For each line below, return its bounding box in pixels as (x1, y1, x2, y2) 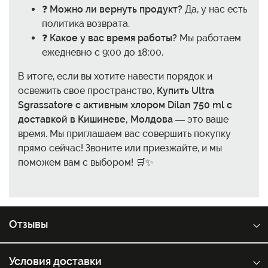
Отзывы (9, 217, 48, 230)
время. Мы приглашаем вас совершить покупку (18, 127, 231, 139)
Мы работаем (177, 32, 241, 44)
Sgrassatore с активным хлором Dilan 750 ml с (18, 99, 232, 111)
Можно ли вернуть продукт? (50, 3, 182, 15)
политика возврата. (42, 17, 130, 29)
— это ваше (173, 113, 229, 125)
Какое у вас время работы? (50, 32, 177, 44)
